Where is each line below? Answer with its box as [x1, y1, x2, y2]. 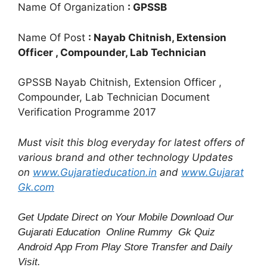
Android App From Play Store [18, 241, 151, 253]
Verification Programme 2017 [18, 106, 156, 119]
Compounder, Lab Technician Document [18, 91, 210, 104]
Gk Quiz [178, 226, 215, 238]
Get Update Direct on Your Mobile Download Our [18, 212, 234, 223]
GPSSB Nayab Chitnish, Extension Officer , [18, 76, 222, 89]
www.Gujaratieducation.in [33, 166, 157, 178]
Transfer [151, 241, 188, 253]
